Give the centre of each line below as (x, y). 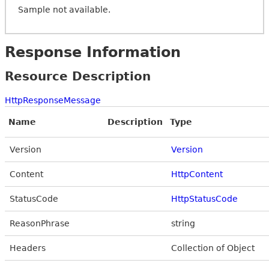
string (183, 223)
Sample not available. (64, 9)
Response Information (93, 52)
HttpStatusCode (204, 198)
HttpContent (197, 174)
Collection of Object (213, 248)
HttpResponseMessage (53, 100)
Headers (28, 248)
